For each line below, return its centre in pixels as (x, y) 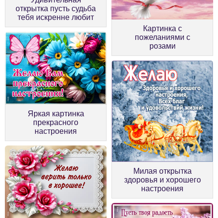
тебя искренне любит (56, 17)
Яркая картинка (56, 113)
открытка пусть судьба (56, 8)
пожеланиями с (162, 37)
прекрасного (56, 122)
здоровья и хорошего (162, 180)
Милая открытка (162, 171)
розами (162, 46)
